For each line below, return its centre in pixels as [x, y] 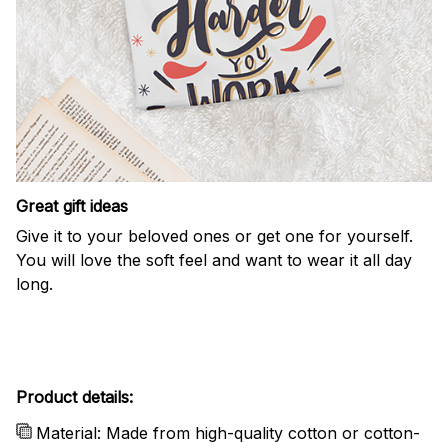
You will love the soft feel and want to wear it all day [214, 259]
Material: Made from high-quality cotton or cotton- [228, 432]
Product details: [74, 396]
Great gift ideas [72, 205]
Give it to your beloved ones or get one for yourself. [214, 235]
